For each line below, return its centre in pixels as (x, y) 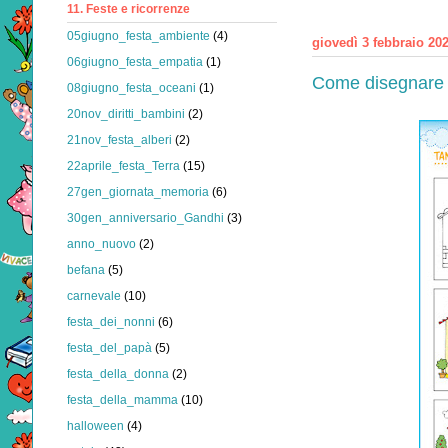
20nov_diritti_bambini (126, 114)
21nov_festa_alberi (119, 140)
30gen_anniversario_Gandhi (145, 218)
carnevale (94, 296)
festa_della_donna (118, 374)
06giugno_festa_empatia (135, 62)
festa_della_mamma (122, 400)
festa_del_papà (109, 348)
